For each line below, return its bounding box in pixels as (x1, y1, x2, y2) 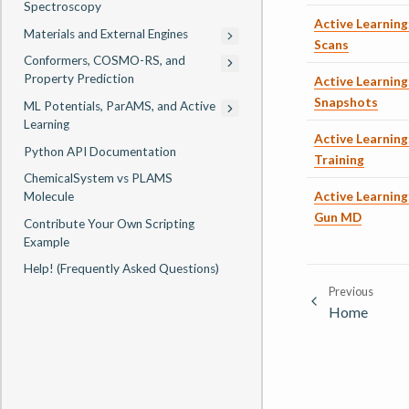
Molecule (24, 189, 74, 204)
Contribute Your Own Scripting (24, 215, 194, 231)
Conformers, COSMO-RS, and (24, 53, 185, 68)
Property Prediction (24, 71, 134, 87)
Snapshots (314, 93, 378, 110)
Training (314, 151, 364, 167)
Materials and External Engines (24, 26, 188, 41)
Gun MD (314, 208, 362, 225)
